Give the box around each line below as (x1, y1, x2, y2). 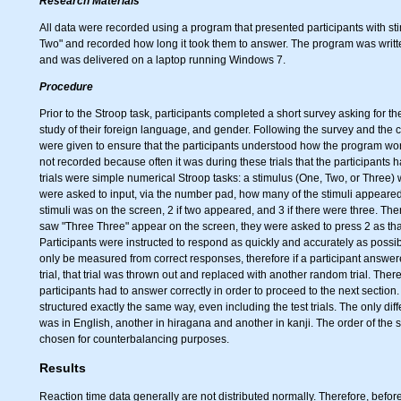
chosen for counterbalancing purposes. (39, 332, 229, 346)
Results (39, 360, 86, 375)
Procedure (39, 80, 93, 93)
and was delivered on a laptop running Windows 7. (39, 53, 286, 66)
